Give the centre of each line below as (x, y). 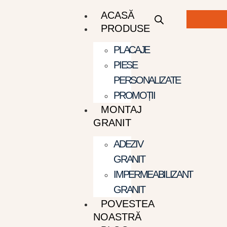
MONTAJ (122, 109)
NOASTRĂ (118, 217)
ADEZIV (128, 144)
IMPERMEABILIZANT (153, 174)
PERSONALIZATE (147, 80)
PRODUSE (126, 28)
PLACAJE (132, 50)
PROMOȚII (134, 95)
